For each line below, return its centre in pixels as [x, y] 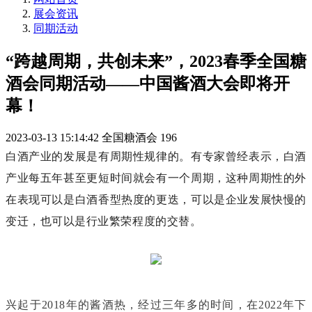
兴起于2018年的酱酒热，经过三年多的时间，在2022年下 [156, 304]
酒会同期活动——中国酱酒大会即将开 [148, 83]
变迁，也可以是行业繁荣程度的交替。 [104, 221]
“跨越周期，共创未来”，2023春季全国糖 [156, 61]
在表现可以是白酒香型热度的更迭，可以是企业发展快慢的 [156, 199]
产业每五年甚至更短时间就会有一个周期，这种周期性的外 [156, 178]
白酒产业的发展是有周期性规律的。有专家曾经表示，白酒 [156, 156]
